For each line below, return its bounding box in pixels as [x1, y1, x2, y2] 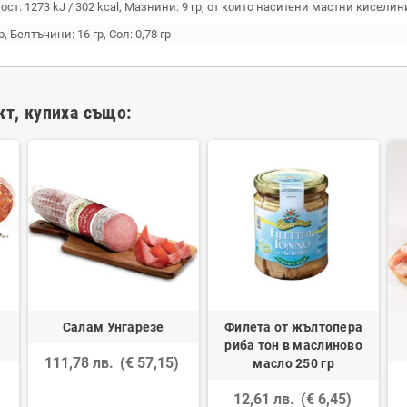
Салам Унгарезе [62, 320, 164, 335]
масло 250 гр [253, 356, 334, 372]
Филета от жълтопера [223, 320, 363, 335]
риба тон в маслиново [224, 338, 362, 353]
